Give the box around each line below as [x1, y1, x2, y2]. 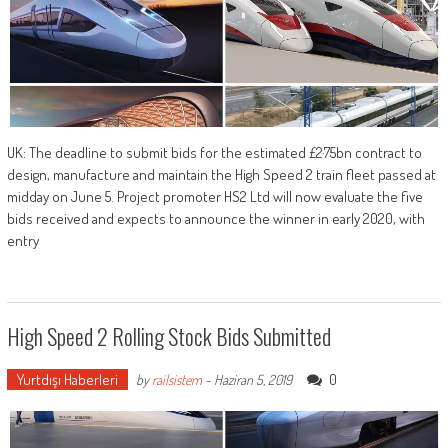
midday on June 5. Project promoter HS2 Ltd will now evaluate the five [6, 187, 423, 207]
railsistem [151, 371, 202, 389]
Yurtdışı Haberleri [16, 370, 118, 390]
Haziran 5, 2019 [213, 371, 292, 389]
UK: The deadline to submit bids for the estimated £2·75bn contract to [6, 143, 422, 163]
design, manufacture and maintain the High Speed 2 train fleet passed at [6, 165, 436, 185]
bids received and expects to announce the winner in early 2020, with [6, 209, 425, 229]
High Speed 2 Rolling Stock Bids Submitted [6, 320, 331, 353]
